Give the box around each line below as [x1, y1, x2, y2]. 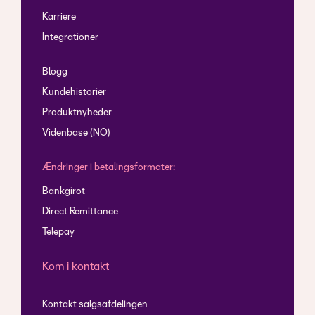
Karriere [42, 13, 76, 22]
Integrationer [42, 33, 98, 43]
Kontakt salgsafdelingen [42, 300, 148, 310]
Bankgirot [42, 187, 85, 197]
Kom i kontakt [42, 262, 109, 273]
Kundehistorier [42, 88, 106, 98]
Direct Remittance [42, 207, 118, 217]
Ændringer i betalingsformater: [42, 163, 175, 173]
